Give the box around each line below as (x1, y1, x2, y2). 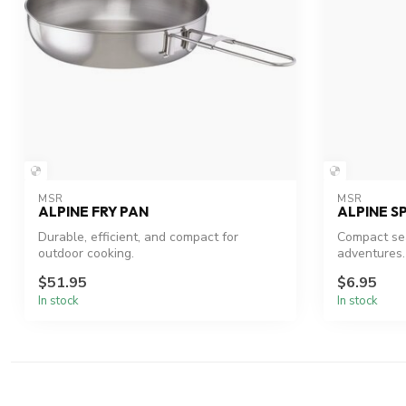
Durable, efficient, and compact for (38, 228, 238, 246)
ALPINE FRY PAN (38, 203, 149, 221)
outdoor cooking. (38, 245, 134, 263)
